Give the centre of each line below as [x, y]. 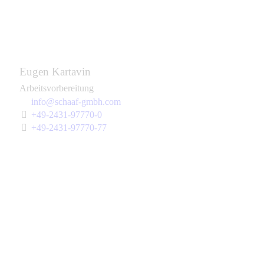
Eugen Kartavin [55, 71]
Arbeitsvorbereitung [57, 88]
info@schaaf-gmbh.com [76, 101]
